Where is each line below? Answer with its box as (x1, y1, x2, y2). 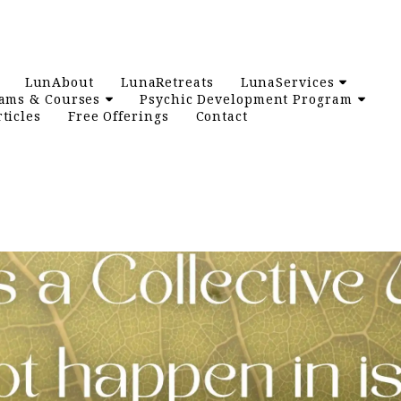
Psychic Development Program (140, 90, 353, 107)
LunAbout (24, 73, 94, 90)
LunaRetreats (120, 73, 214, 90)
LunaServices (240, 73, 335, 90)
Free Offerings (67, 107, 169, 124)
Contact (195, 107, 248, 124)
